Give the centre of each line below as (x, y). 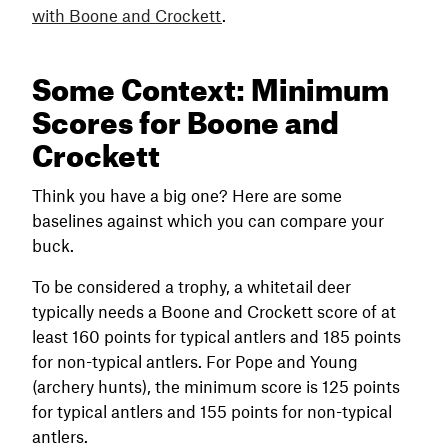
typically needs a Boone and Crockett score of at (214, 310)
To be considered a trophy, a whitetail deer (191, 285)
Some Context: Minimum (210, 83)
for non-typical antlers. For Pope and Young (195, 360)
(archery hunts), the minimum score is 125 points (216, 385)
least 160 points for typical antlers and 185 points (216, 335)
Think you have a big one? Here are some (187, 194)
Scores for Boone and (185, 116)
